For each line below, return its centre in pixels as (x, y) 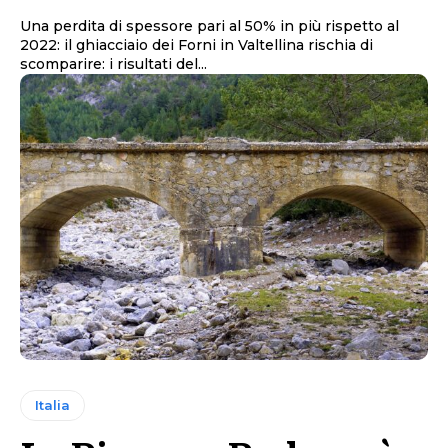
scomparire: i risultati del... (113, 64)
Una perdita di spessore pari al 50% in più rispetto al (209, 26)
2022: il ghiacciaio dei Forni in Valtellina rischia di (196, 45)
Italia (52, 404)
